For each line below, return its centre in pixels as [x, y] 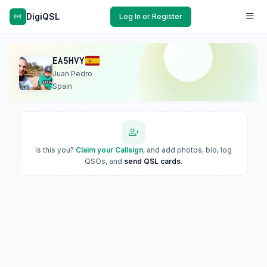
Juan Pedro [72, 74]
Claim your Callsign [109, 150]
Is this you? [55, 150]
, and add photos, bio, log [187, 150]
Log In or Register [151, 16]
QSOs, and [104, 161]
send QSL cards [152, 161]
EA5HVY [69, 60]
